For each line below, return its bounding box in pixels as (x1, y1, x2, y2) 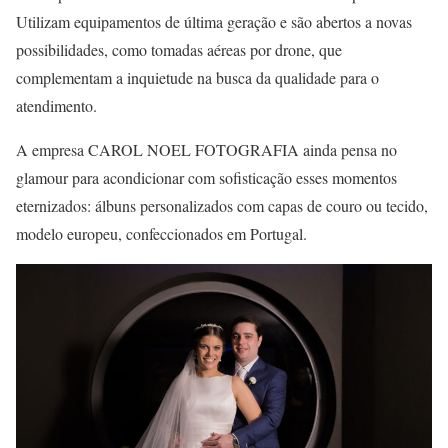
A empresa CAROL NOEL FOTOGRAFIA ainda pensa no (16, 138, 397, 160)
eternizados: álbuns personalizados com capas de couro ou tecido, (16, 194, 428, 216)
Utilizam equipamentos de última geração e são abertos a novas (16, 10, 412, 32)
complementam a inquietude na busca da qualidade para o (16, 66, 379, 88)
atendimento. (16, 94, 97, 116)
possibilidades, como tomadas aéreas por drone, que (16, 38, 342, 60)
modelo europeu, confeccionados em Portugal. (16, 222, 307, 244)
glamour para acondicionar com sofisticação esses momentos (16, 166, 397, 188)
